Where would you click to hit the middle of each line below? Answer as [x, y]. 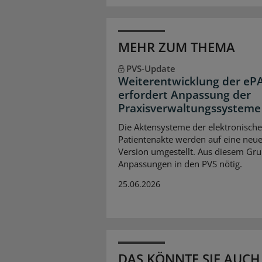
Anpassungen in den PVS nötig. [180, 163]
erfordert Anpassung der [185, 95]
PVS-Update [151, 69]
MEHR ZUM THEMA [177, 47]
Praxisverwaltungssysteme [189, 108]
